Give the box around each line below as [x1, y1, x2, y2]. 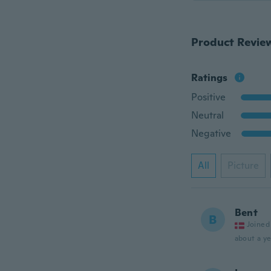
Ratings [191, 71, 227, 84]
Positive [191, 91, 226, 103]
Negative [191, 127, 231, 140]
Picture [227, 159, 259, 172]
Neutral [191, 109, 224, 122]
